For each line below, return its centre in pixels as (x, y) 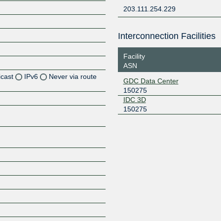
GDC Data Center (151, 81)
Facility (134, 56)
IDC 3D (134, 99)
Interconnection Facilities (166, 36)
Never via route (73, 76)
